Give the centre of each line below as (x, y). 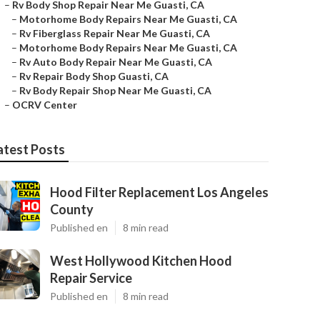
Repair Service (91, 278)
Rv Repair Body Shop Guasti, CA (94, 76)
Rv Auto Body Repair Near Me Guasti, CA (116, 62)
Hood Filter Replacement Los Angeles (159, 192)
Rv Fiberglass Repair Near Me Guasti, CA (115, 33)
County (72, 209)
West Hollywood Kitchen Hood (141, 261)
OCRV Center (45, 105)
